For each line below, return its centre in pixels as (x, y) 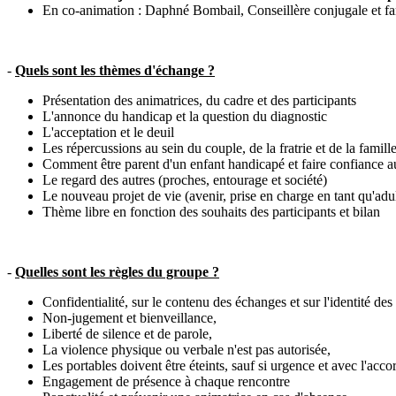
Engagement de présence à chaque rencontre (166, 382)
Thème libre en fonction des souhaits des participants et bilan (211, 212)
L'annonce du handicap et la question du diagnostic (185, 117)
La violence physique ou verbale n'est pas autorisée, (187, 350)
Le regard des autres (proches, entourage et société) (185, 180)
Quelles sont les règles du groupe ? (117, 272)
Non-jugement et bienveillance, (129, 318)
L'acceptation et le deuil (108, 133)
